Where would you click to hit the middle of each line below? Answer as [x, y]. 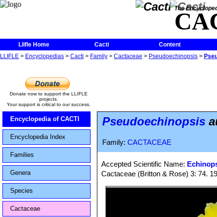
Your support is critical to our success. [48, 104]
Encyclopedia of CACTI [45, 119]
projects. [48, 99]
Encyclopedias [45, 56]
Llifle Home [34, 45]
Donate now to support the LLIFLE [48, 94]
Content [170, 45]
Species [22, 191]
